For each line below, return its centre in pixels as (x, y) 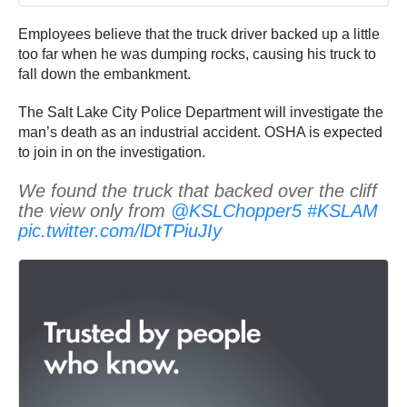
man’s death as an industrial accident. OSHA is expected (200, 133)
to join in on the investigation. (112, 153)
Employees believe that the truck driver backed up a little (199, 35)
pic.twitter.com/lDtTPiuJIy (120, 231)
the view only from (94, 211)
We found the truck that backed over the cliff (198, 191)
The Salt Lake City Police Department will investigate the (201, 113)
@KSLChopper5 (236, 211)
